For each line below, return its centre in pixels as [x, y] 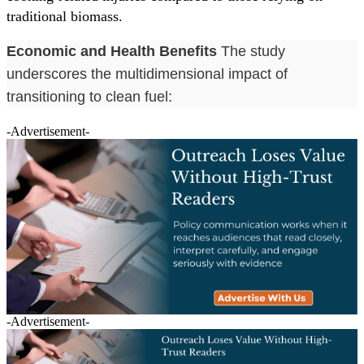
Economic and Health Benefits [112, 51]
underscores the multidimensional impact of [147, 74]
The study [251, 51]
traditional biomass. [65, 16]
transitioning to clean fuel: [89, 96]
